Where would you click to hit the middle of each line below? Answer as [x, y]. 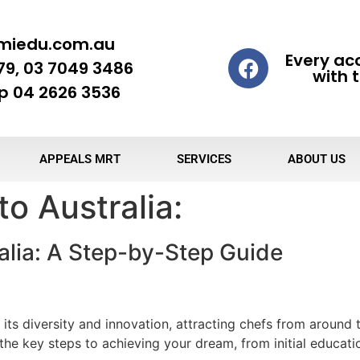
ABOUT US [317, 159]
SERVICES [204, 159]
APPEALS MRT [80, 159]
